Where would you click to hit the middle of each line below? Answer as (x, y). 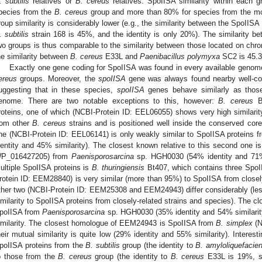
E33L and (121, 57)
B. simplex (234, 223)
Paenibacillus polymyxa (180, 57)
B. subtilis (103, 246)
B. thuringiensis (118, 168)
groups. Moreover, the (58, 79)
